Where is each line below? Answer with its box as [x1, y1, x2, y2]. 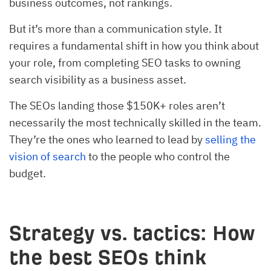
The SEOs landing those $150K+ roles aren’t [9, 99, 225, 113]
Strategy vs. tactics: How [9, 222, 255, 245]
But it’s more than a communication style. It [9, 22, 222, 36]
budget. [9, 166, 46, 181]
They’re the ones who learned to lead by [9, 132, 205, 147]
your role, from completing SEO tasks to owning [9, 56, 241, 70]
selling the [205, 132, 256, 147]
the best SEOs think [9, 246, 206, 269]
